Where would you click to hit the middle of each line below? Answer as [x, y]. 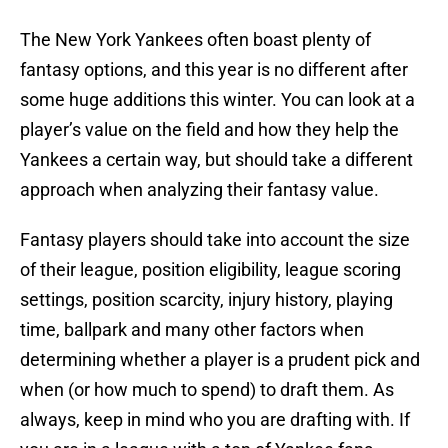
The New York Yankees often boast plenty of [195, 40]
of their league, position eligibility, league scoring [210, 270]
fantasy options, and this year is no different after [214, 70]
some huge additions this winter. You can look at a [217, 100]
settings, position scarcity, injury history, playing [206, 300]
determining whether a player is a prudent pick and [220, 360]
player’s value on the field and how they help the [209, 130]
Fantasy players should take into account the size [215, 240]
